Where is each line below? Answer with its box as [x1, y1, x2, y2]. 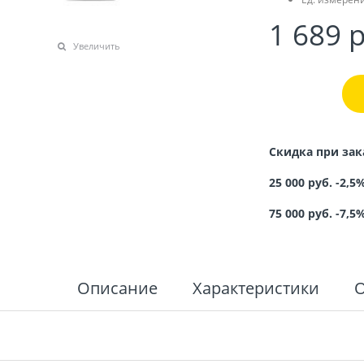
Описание [77, 277, 158, 300]
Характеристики [193, 277, 319, 300]
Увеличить [73, 40, 121, 53]
